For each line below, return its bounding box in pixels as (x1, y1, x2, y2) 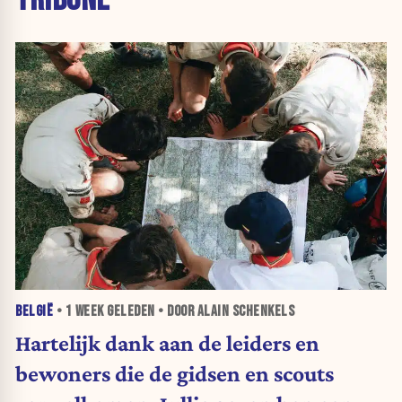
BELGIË (15, 302, 53, 321)
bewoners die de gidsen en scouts (15, 360, 334, 386)
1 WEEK (65, 302, 104, 321)
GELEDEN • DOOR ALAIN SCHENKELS (103, 302, 294, 321)
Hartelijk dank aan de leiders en (15, 329, 319, 355)
